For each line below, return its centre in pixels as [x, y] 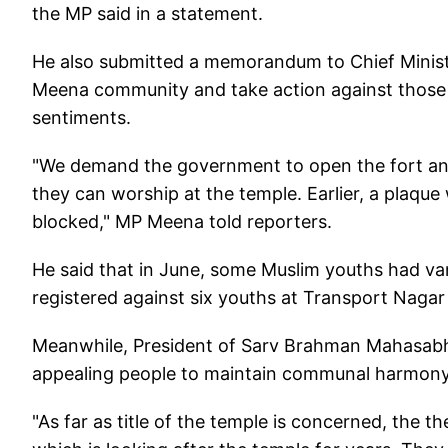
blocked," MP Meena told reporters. [182, 222]
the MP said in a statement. [147, 14]
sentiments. [81, 118]
